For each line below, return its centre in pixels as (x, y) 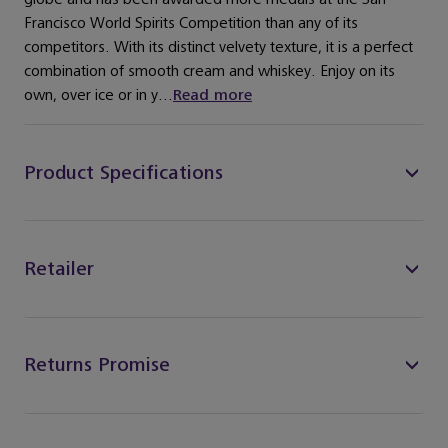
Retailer (59, 268)
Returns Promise (97, 365)
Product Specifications (123, 172)
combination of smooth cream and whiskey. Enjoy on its (209, 72)
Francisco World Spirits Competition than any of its (191, 24)
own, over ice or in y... (98, 96)
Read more (212, 96)
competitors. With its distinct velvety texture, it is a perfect (218, 48)
